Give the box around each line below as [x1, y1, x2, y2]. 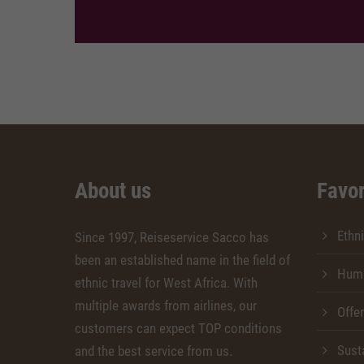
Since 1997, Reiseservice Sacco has [75, 229, 269, 245]
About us [75, 178, 151, 204]
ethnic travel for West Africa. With [75, 275, 258, 291]
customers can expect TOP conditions [75, 320, 282, 336]
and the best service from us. [75, 343, 232, 359]
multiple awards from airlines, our [75, 297, 257, 314]
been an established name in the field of [75, 252, 290, 268]
